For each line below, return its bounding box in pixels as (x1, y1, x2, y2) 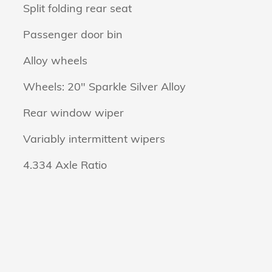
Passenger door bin (23, 27, 123, 41)
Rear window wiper (23, 105, 124, 120)
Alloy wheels (23, 53, 87, 67)
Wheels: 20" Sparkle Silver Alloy (23, 79, 186, 93)
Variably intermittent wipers (23, 131, 165, 146)
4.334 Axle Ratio (23, 157, 107, 172)
